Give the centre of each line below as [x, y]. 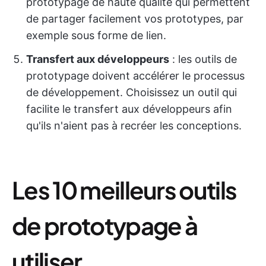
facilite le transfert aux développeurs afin [129, 109]
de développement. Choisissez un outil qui [132, 92]
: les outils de [203, 59]
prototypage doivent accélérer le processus [135, 76]
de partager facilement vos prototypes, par [135, 19]
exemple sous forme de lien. [96, 35]
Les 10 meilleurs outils [124, 190]
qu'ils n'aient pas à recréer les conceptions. [134, 126]
